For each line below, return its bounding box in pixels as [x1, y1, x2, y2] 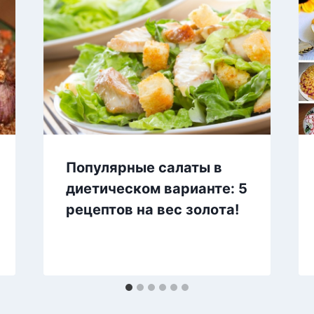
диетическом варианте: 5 [65, 180, 247, 198]
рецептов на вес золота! [65, 201, 239, 219]
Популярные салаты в [65, 159, 222, 177]
